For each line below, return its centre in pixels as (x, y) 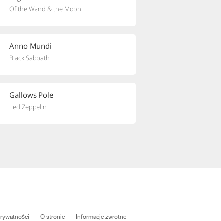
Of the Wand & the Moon (45, 9)
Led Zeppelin (28, 107)
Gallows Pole (31, 95)
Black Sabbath (30, 58)
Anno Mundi (31, 46)
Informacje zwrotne (101, 217)
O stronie (53, 217)
